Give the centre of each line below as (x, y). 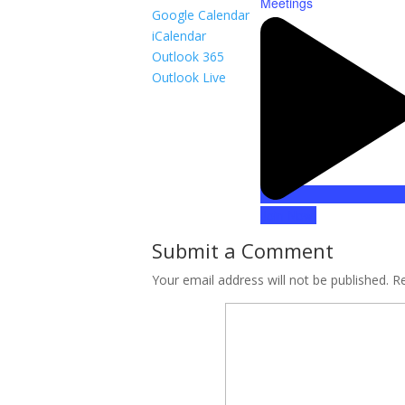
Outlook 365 (188, 56)
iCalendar (179, 35)
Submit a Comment (243, 250)
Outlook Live (189, 77)
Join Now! (288, 215)
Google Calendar (201, 14)
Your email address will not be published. (270, 279)
